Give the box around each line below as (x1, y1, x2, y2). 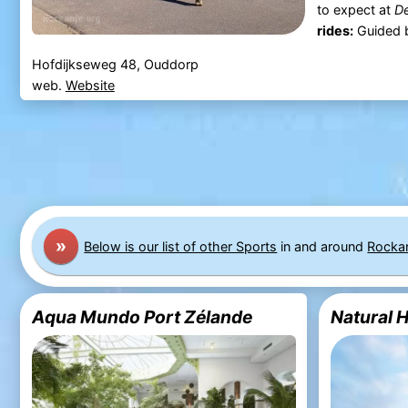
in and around (277, 238, 368, 254)
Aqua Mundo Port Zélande (31, 306, 252, 329)
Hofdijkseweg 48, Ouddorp (31, 56, 199, 73)
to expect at (316, 2, 394, 18)
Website (65, 77, 115, 94)
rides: (316, 23, 353, 39)
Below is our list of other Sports (84, 238, 278, 254)
